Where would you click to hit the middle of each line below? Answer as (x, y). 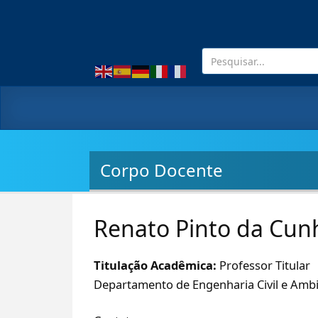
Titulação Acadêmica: (157, 265)
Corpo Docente (161, 170)
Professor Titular (265, 265)
